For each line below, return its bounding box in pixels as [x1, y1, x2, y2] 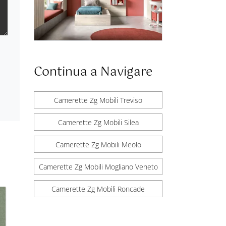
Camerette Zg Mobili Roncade [51, 184, 145, 194]
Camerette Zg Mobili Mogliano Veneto [38, 162, 158, 172]
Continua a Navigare [34, 62, 152, 83]
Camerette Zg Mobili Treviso [54, 95, 142, 105]
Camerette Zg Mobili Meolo [55, 140, 141, 150]
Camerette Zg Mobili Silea [58, 118, 139, 128]
